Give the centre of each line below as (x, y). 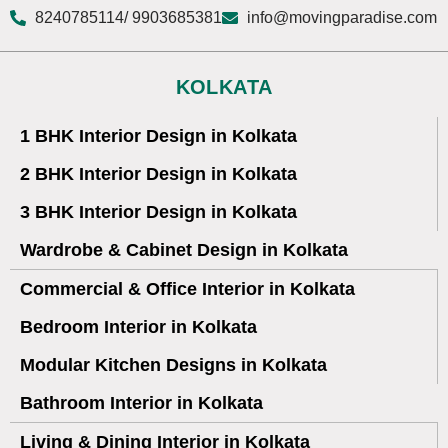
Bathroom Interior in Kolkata (141, 403)
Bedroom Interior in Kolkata (138, 327)
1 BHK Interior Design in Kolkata (158, 136)
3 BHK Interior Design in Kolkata (158, 212)
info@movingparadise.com (342, 18)
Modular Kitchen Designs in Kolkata (173, 365)
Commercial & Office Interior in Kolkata (187, 289)
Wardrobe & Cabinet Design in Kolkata (184, 250)
